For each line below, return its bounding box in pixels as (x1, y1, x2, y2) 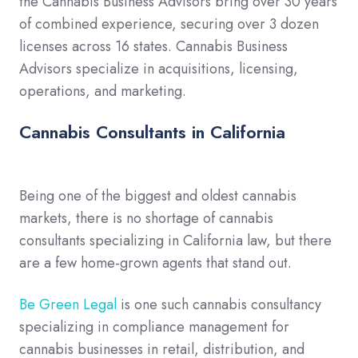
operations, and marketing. (19, 81, 190, 102)
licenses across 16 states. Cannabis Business (19, 36, 288, 58)
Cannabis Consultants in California (19, 119, 285, 145)
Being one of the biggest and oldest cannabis (19, 185, 296, 207)
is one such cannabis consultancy (117, 294, 321, 316)
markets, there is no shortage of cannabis (19, 208, 273, 229)
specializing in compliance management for (19, 316, 289, 338)
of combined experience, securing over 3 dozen (19, 14, 319, 35)
